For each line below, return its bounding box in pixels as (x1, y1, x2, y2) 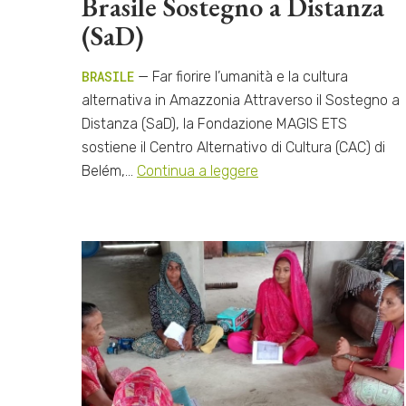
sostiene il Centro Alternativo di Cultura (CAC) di (82, 139, 385, 157)
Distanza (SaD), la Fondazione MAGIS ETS (82, 115, 347, 133)
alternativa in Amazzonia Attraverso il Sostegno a (82, 92, 400, 110)
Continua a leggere (137, 162, 258, 180)
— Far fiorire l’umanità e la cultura (134, 68, 348, 86)
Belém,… (82, 162, 137, 180)
